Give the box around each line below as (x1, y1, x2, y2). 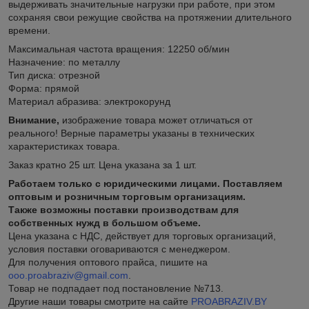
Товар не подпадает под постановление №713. (8, 282, 223, 294)
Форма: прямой (8, 82, 79, 94)
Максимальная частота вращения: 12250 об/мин (8, 43, 230, 54)
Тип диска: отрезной (8, 69, 100, 81)
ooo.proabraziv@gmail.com (8, 269, 128, 281)
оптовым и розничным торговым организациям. (8, 190, 246, 202)
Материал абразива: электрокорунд (8, 95, 170, 107)
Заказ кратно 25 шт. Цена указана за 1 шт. (8, 159, 197, 170)
